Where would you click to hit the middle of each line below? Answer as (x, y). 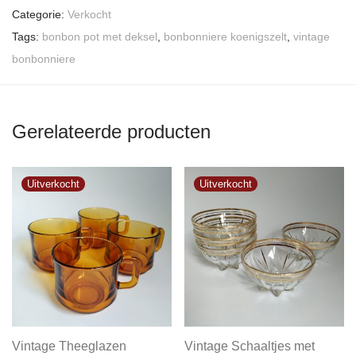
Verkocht (89, 15)
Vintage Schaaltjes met (250, 346)
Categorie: (40, 15)
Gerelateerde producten (111, 132)
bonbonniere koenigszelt (225, 37)
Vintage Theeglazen (69, 346)
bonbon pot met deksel (100, 37)
